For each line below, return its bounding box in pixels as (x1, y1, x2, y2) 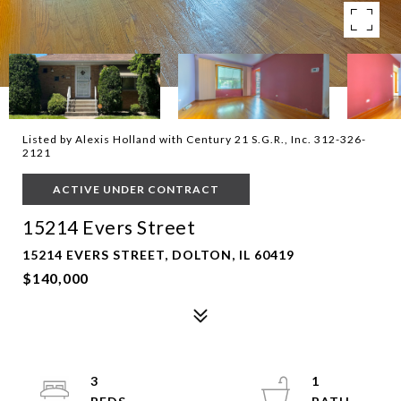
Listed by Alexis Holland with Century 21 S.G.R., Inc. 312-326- (22, 132, 366, 146)
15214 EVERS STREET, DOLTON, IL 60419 (22, 247, 294, 262)
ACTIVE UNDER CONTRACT (53, 183, 219, 196)
